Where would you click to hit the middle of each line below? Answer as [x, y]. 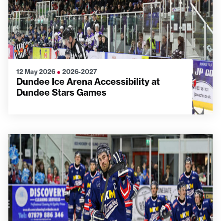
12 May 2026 [37, 72]
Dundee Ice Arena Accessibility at [88, 82]
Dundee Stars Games [61, 92]
